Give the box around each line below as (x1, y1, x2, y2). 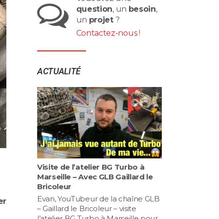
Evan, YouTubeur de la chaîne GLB (37, 194, 160, 203)
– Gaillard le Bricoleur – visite (37, 203, 136, 213)
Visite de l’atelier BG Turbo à (37, 162, 145, 172)
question (76, 4, 113, 14)
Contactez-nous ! (76, 28, 140, 38)
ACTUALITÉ (37, 66, 81, 76)
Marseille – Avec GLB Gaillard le (37, 172, 153, 181)
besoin (128, 4, 156, 14)
